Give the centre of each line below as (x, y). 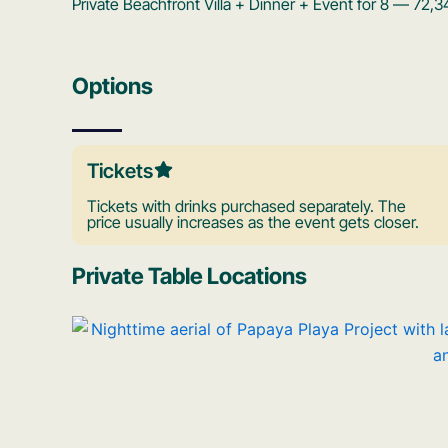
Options (112, 85)
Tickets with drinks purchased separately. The (246, 206)
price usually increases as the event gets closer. (253, 222)
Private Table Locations (189, 276)
